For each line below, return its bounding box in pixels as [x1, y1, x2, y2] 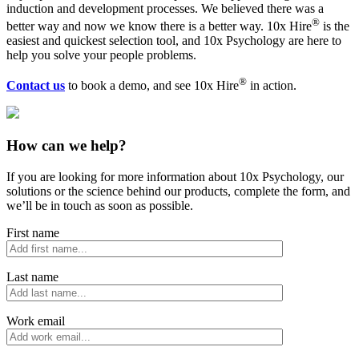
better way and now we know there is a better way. [6, 18, 267, 33]
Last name [6, 269, 58, 284]
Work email [6, 313, 65, 328]
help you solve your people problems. [6, 47, 196, 62]
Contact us [6, 79, 65, 93]
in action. [247, 79, 296, 93]
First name [6, 225, 59, 240]
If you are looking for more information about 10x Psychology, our [6, 169, 344, 184]
